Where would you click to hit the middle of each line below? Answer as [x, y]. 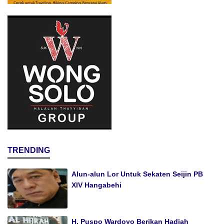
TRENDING [29, 150]
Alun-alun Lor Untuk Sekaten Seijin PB [137, 174]
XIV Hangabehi [96, 185]
